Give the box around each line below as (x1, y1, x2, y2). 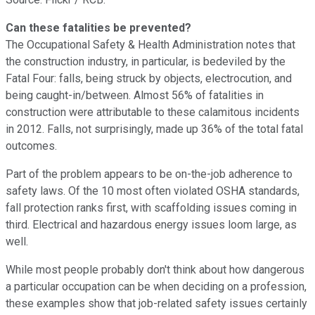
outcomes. (6, 139, 57, 153)
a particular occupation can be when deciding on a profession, (6, 279, 307, 293)
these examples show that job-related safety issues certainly (6, 296, 307, 310)
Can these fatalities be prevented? (6, 20, 191, 34)
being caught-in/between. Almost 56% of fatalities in (6, 88, 264, 102)
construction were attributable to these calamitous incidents (6, 105, 300, 119)
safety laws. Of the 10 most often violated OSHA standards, (6, 184, 300, 198)
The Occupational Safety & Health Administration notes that (6, 37, 295, 51)
